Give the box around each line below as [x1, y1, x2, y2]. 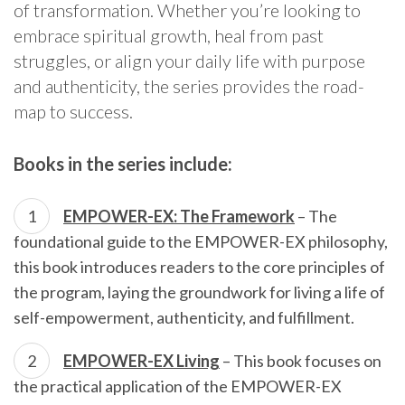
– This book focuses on [220, 351, 381, 371]
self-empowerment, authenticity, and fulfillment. [14, 307, 354, 327]
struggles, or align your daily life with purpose [14, 50, 365, 71]
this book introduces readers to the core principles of [14, 257, 385, 277]
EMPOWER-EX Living [63, 351, 220, 371]
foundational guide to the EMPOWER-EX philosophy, [14, 231, 388, 251]
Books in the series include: [14, 153, 232, 174]
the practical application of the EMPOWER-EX [14, 376, 342, 396]
